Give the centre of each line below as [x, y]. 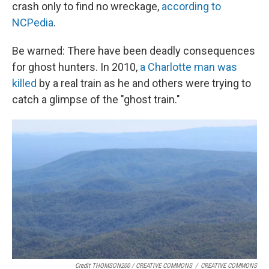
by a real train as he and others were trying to [144, 83]
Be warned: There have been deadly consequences [134, 51]
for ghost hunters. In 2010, [76, 67]
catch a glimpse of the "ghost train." [96, 100]
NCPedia [33, 23]
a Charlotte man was [189, 67]
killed [24, 83]
